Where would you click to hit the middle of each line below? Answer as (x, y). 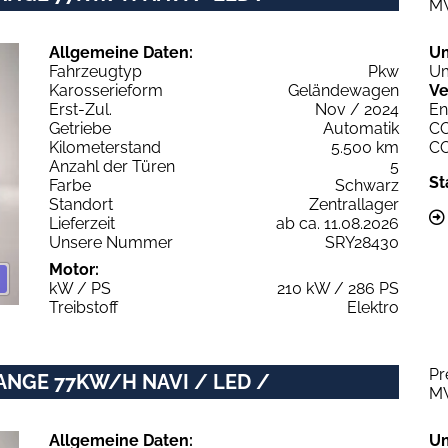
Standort (81, 204)
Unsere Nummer (111, 242)
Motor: (74, 269)
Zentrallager (354, 204)
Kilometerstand (105, 147)
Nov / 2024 (357, 109)
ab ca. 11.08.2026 (337, 223)
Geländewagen (343, 90)
